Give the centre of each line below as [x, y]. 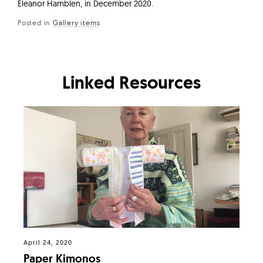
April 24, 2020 [48, 242]
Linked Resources [131, 82]
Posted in [35, 22]
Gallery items [77, 22]
